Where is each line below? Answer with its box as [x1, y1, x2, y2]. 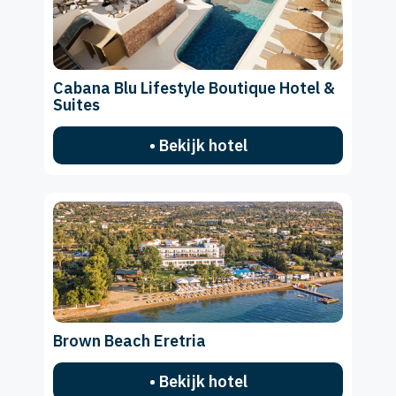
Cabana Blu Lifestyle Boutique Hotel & [53, 78, 335, 99]
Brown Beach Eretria [53, 330, 206, 351]
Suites [53, 95, 100, 116]
